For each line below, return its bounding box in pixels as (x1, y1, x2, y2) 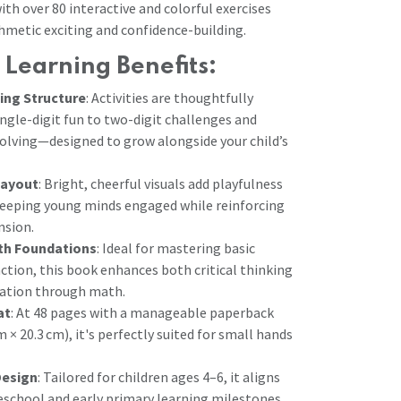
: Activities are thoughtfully (86, 89, 253, 107)
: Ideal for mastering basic (97, 239, 255, 258)
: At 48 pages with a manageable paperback (11, 303, 274, 322)
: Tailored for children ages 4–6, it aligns (38, 368, 280, 387)
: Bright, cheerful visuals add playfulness (38, 175, 283, 193)
